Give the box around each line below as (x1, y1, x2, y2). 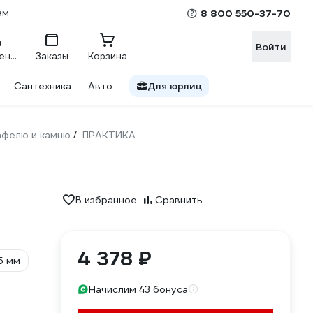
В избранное (75, 194, 137, 206)
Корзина (88, 50, 127, 62)
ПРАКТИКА (82, 129, 136, 141)
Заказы (35, 50, 68, 62)
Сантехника (14, 80, 71, 92)
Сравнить (155, 194, 203, 206)
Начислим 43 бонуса (89, 283, 188, 296)
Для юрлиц (147, 80, 202, 92)
